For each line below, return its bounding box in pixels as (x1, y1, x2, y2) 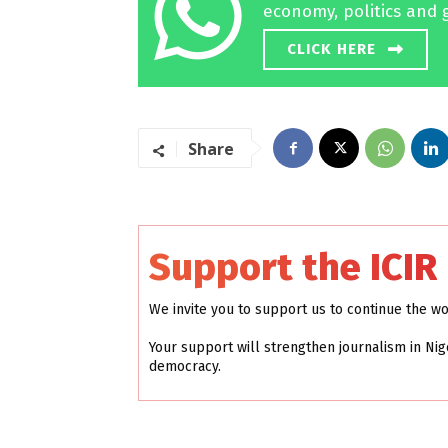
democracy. (149, 358, 221, 376)
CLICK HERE (287, 39, 376, 58)
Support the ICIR (149, 244, 437, 291)
